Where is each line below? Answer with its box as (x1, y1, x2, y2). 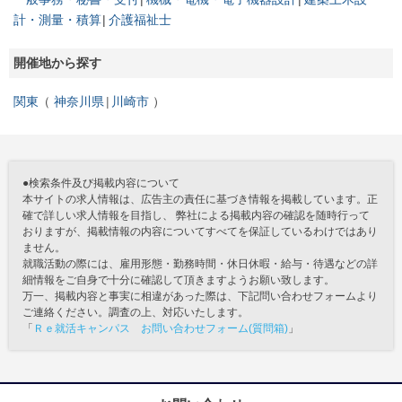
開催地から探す (13, 56, 101, 71)
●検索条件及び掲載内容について (22, 177, 179, 190)
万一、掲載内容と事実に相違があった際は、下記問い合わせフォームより (22, 290, 378, 303)
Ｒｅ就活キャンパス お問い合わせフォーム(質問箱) (33, 322, 288, 336)
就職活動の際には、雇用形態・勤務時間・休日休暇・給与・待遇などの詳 (22, 258, 378, 271)
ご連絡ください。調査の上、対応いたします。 (22, 306, 249, 319)
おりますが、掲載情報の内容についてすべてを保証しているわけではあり (22, 225, 378, 239)
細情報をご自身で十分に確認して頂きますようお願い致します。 (22, 274, 335, 287)
